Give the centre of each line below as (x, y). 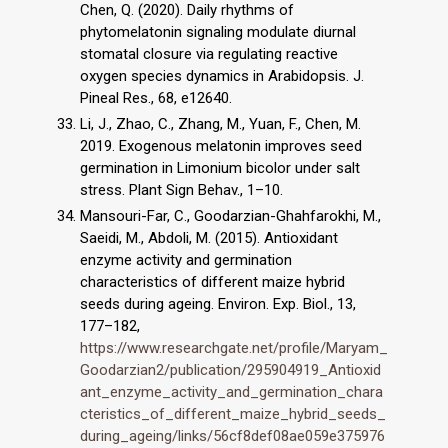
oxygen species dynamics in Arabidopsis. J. (222, 76)
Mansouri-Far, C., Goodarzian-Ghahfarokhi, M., (230, 215)
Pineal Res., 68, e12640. (156, 98)
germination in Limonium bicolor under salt (220, 168)
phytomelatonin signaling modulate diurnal (218, 32)
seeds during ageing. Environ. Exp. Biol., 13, (218, 303)
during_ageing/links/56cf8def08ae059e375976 (232, 435)
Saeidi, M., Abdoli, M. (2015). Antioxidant (209, 237)
